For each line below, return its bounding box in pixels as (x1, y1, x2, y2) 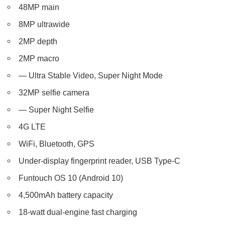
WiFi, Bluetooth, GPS (19, 139, 95, 149)
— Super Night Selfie (19, 105, 94, 115)
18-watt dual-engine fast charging (19, 207, 138, 217)
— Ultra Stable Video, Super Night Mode (19, 71, 163, 80)
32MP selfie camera (19, 88, 90, 97)
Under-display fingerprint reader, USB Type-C (19, 156, 181, 166)
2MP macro (19, 54, 60, 63)
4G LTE (19, 122, 46, 132)
